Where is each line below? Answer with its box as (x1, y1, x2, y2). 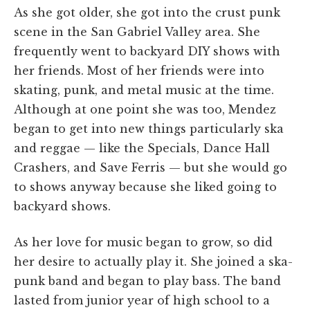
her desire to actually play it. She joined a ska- (14, 255, 293, 269)
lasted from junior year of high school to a (14, 293, 270, 308)
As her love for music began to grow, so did (14, 235, 273, 250)
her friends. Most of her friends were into (14, 64, 264, 78)
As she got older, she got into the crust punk (14, 6, 280, 20)
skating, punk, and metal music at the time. (14, 83, 274, 98)
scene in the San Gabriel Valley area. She (14, 25, 260, 39)
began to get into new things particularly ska (14, 122, 284, 136)
